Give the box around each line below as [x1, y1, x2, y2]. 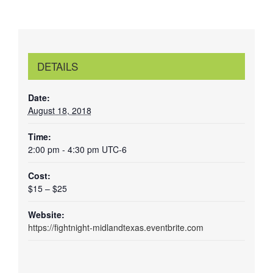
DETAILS [37, 58, 78, 74]
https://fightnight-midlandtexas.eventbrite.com [27, 221, 204, 234]
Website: [27, 208, 65, 221]
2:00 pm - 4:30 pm [27, 143, 102, 156]
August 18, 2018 [27, 104, 91, 117]
